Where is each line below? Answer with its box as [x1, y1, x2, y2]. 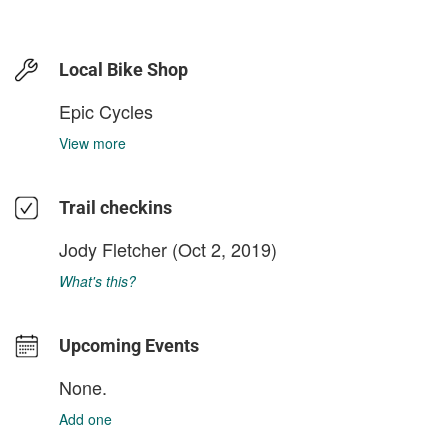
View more [59, 132, 126, 153]
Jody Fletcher [59, 235, 167, 262]
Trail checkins [59, 196, 172, 218]
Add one [59, 408, 112, 429]
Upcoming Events [59, 334, 199, 356]
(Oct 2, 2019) [167, 235, 277, 262]
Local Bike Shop [59, 58, 188, 80]
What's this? [59, 270, 136, 291]
